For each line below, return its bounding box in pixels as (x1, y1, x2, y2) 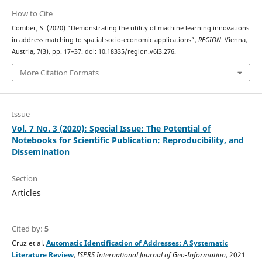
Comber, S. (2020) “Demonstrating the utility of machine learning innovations (11, 24, 249, 33)
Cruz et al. (11, 237, 46, 248)
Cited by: (11, 223, 44, 234)
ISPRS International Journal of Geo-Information (77, 249, 226, 260)
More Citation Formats (19, 67, 99, 78)
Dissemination (11, 146, 70, 157)
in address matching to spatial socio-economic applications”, (11, 36, 198, 44)
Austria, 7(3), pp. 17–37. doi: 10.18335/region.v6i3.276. (11, 47, 176, 56)
